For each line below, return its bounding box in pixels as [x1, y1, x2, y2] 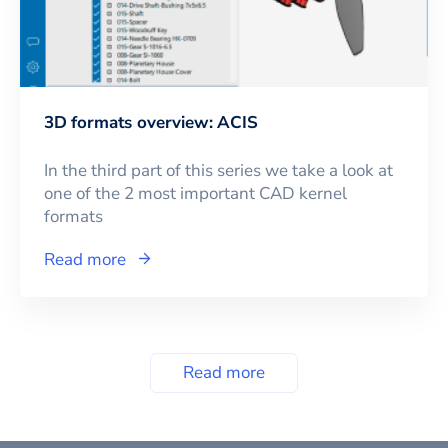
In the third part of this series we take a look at [44, 158, 393, 182]
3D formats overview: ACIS [44, 110, 258, 134]
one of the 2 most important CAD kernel [44, 181, 347, 205]
